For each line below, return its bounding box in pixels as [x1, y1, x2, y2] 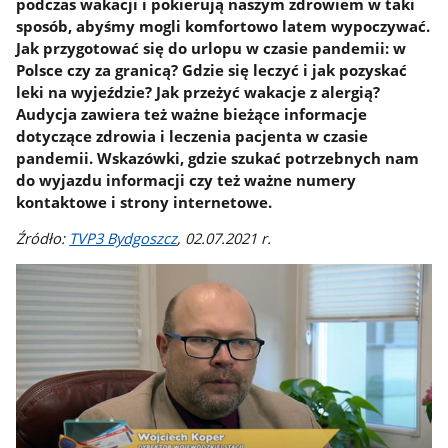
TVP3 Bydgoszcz [69, 228, 178, 249]
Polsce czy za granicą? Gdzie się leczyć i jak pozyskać [16, 59, 408, 80]
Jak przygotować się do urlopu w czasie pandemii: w [16, 37, 407, 58]
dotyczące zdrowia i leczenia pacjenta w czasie [16, 125, 369, 146]
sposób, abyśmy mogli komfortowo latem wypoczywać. [16, 15, 431, 36]
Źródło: [16, 228, 70, 249]
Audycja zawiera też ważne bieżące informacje [16, 103, 368, 124]
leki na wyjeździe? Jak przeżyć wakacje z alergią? [16, 81, 381, 102]
